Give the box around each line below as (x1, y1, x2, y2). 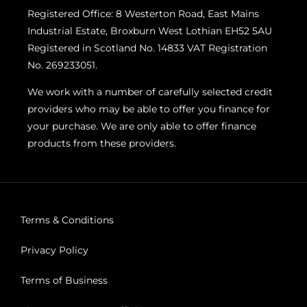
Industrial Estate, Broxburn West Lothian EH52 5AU (27, 25, 272, 38)
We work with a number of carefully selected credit (27, 86, 273, 99)
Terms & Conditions (21, 213, 114, 226)
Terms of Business (21, 273, 108, 286)
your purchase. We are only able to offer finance (27, 120, 256, 133)
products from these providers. (27, 137, 176, 150)
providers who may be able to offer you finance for (27, 103, 270, 116)
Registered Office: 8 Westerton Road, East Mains (27, 8, 259, 21)
